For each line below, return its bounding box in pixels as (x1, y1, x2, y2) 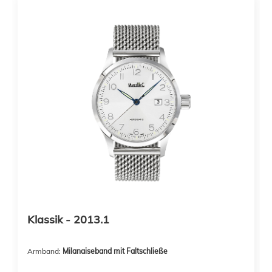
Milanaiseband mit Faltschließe (63, 246, 168, 256)
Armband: (27, 246, 63, 256)
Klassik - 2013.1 (27, 212, 109, 226)
